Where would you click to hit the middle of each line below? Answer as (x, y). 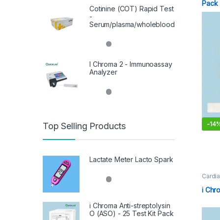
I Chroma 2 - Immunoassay (131, 64)
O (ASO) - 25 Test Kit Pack (132, 213)
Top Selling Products (84, 126)
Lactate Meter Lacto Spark (131, 159)
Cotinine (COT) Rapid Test (132, 8)
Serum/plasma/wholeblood (132, 24)
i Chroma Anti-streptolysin (130, 205)
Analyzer (103, 72)
